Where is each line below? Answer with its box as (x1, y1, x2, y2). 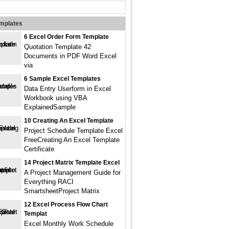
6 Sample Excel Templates (24, 75, 101, 82)
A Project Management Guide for (24, 169, 121, 176)
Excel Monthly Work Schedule (24, 220, 113, 227)
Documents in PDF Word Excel (24, 52, 117, 60)
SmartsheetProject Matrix (24, 187, 100, 195)
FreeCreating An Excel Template (24, 136, 120, 144)
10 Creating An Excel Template (24, 117, 113, 124)
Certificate (24, 145, 54, 153)
